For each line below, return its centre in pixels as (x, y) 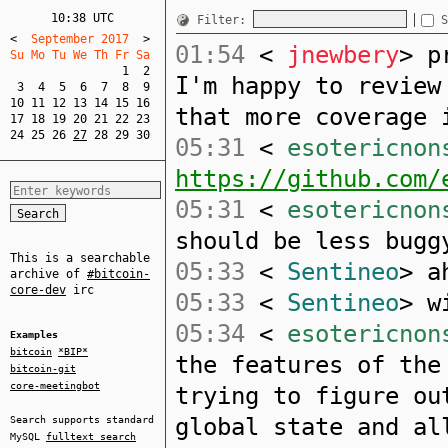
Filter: (225, 19)
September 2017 (80, 39)
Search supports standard (82, 419)
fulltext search (91, 436)
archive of (48, 274)
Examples (34, 334)
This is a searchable (80, 258)
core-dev (38, 290)
